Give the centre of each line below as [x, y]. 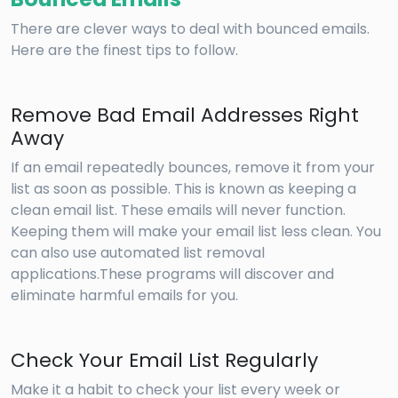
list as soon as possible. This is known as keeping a [183, 189]
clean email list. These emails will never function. [178, 211]
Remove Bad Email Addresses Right [185, 115]
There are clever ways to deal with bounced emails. [190, 29]
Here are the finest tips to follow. [124, 51]
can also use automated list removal [138, 253]
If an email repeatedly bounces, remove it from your [193, 168]
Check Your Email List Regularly [164, 361]
